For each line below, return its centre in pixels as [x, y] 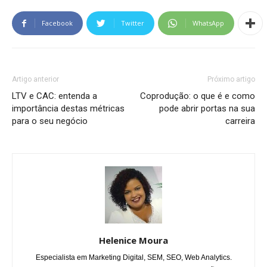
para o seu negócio [50, 121]
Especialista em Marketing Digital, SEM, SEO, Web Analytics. [133, 257]
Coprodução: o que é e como [198, 96]
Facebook [57, 23]
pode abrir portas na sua [207, 108]
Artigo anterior [35, 79]
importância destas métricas [68, 108]
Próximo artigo [231, 79]
